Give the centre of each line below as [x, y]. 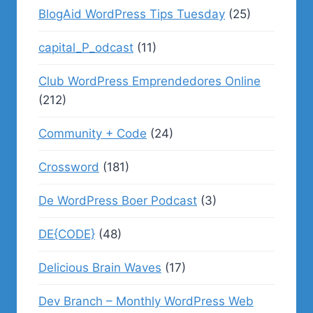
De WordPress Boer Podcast [118, 201]
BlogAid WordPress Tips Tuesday [132, 14]
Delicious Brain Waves [100, 268]
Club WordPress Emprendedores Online [150, 81]
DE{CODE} [67, 234]
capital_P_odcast [86, 48]
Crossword [69, 167]
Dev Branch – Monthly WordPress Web [146, 301]
